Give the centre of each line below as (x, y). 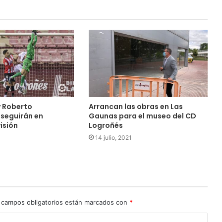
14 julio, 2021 (113, 137)
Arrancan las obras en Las (136, 106)
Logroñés (106, 125)
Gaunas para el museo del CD (142, 116)
